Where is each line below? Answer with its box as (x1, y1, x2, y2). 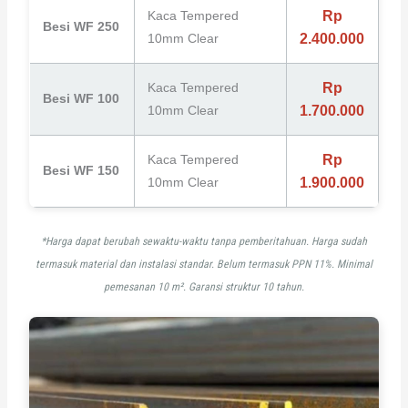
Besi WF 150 (42, 162, 119, 178)
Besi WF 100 (42, 90, 119, 106)
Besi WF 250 (42, 18, 119, 34)
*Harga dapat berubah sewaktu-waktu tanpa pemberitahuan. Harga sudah (41, 234, 367, 248)
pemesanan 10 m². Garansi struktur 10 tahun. (104, 280, 304, 293)
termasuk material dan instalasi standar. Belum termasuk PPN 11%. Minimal (36, 257, 372, 270)
